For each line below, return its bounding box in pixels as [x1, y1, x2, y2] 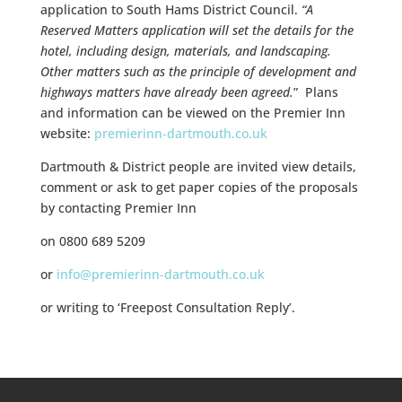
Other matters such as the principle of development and [39, 63, 356, 80]
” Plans [293, 83, 338, 100]
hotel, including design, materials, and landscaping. [39, 42, 331, 59]
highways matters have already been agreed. [39, 83, 293, 100]
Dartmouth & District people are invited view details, [39, 158, 356, 175]
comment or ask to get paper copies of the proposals [39, 179, 358, 196]
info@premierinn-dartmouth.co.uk [56, 266, 265, 283]
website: [39, 125, 94, 142]
